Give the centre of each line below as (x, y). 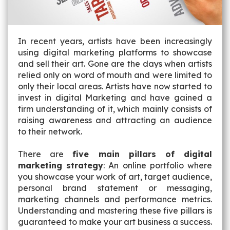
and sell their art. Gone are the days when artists (115, 64)
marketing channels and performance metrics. (115, 199)
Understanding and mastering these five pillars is (115, 210)
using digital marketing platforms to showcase (115, 52)
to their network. (50, 131)
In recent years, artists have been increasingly (115, 41)
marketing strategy (61, 165)
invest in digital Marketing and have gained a (115, 98)
